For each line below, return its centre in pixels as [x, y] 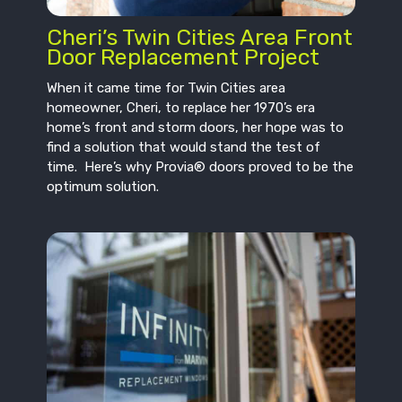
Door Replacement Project [184, 57]
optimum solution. [103, 187]
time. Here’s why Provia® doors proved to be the [201, 167]
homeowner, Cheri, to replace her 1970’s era [181, 108]
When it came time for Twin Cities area [166, 88]
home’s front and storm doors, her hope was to [196, 128]
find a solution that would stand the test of [184, 148]
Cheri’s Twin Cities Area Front [200, 37]
